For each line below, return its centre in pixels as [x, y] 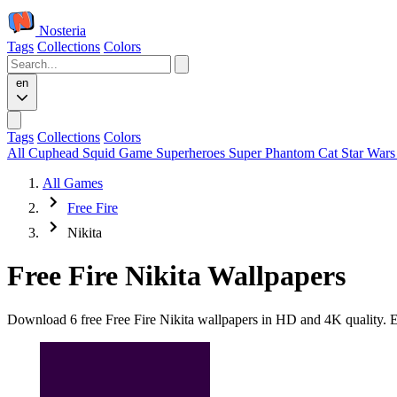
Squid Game [119, 153]
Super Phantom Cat [285, 153]
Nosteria [62, 31]
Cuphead [55, 153]
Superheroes [192, 153]
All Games [73, 183]
